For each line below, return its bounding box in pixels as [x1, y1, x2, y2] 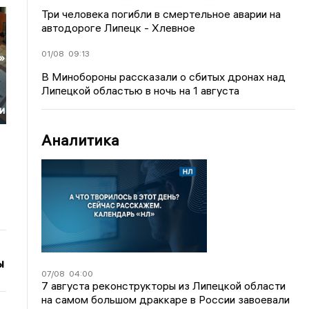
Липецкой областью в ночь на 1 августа [41, 83, 240, 97]
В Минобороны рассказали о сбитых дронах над [41, 70, 286, 83]
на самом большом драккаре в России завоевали [41, 292, 290, 306]
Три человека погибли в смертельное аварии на [41, 7, 281, 21]
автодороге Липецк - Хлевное [41, 21, 196, 34]
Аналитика [41, 130, 120, 150]
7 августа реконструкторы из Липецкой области [41, 278, 286, 292]
